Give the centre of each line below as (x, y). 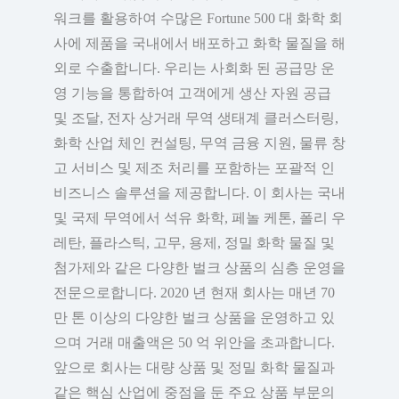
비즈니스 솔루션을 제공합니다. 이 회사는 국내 (199, 193)
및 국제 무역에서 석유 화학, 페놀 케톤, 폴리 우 (199, 218)
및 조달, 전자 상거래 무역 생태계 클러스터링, (196, 118)
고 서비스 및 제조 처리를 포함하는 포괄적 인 (194, 168)
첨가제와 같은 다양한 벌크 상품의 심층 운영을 (199, 268)
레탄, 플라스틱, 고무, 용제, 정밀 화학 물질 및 (194, 243)
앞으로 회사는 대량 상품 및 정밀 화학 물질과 (194, 368)
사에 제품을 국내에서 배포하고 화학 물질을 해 (199, 44)
